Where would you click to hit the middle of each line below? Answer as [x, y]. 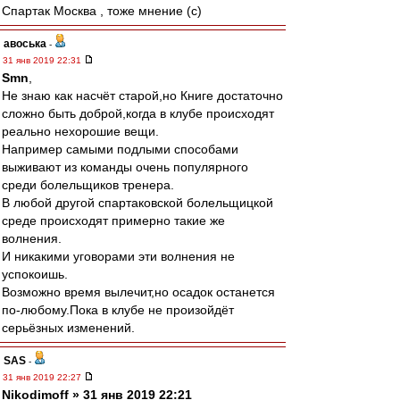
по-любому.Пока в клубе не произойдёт [118, 310]
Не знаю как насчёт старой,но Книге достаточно [142, 96]
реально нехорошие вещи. [80, 131]
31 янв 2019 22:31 [43, 60]
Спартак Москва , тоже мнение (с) [102, 11]
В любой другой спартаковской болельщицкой [137, 203]
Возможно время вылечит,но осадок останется [138, 292]
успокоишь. [35, 274]
